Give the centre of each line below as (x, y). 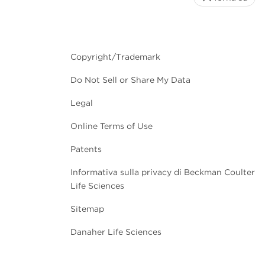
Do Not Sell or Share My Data (130, 80)
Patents (86, 149)
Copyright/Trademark (115, 56)
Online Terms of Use (112, 126)
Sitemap (87, 209)
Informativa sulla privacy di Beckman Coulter (163, 172)
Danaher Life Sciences (116, 232)
